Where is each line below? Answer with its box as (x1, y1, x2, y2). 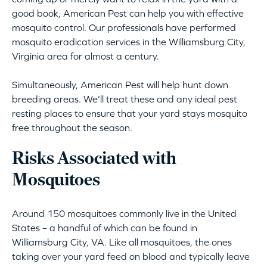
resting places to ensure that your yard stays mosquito (12, 108, 247, 119)
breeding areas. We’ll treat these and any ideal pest (12, 94, 237, 105)
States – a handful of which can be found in (12, 222, 197, 234)
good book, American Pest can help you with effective (12, 8, 244, 19)
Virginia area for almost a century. (12, 51, 162, 62)
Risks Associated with (12, 150, 176, 169)
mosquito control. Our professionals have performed (12, 22, 236, 33)
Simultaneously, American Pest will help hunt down (12, 79, 228, 91)
